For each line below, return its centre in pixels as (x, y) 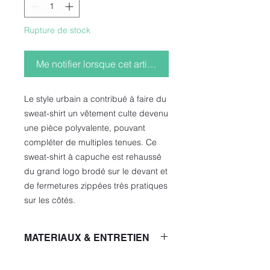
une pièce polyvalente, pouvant (85, 127)
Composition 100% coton (72, 260)
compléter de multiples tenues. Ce (90, 142)
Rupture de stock (57, 30)
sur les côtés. (50, 200)
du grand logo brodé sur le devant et (96, 171)
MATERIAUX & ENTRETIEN (87, 237)
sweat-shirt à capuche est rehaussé (93, 156)
